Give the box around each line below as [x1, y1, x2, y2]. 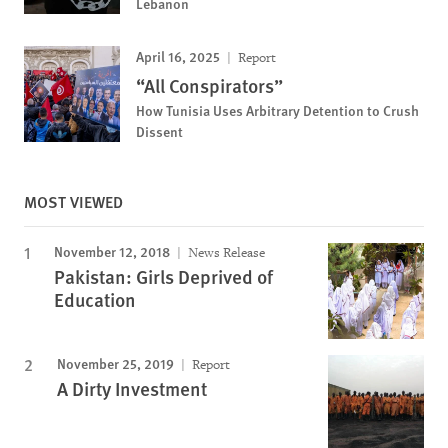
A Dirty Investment [57, 374, 207, 402]
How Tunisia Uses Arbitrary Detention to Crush [136, 99, 419, 120]
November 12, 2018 [54, 240, 170, 261]
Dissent [136, 120, 183, 141]
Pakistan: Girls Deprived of [54, 262, 273, 290]
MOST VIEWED [24, 189, 123, 213]
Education [54, 285, 136, 313]
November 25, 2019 [57, 352, 174, 373]
